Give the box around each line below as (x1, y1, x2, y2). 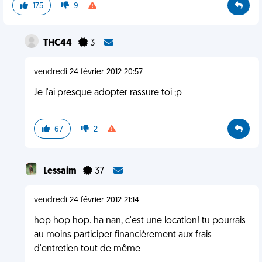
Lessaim (43, 167, 78, 176)
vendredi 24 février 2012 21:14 (33, 196, 139, 205)
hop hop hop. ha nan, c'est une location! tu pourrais (33, 216, 246, 226)
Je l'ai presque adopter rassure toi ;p (33, 88, 182, 98)
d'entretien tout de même (33, 244, 140, 254)
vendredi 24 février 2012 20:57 (33, 68, 143, 77)
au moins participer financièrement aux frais (33, 230, 212, 240)
